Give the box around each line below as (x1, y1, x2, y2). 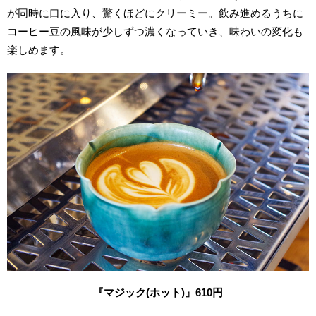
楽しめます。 (7, 43, 71, 56)
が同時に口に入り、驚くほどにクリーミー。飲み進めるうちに (7, 6, 304, 19)
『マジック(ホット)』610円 (93, 286, 223, 299)
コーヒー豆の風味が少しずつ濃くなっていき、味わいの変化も (7, 25, 304, 37)
